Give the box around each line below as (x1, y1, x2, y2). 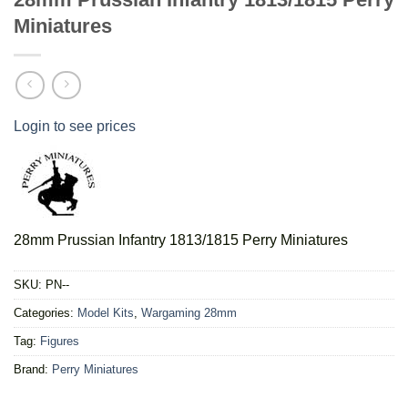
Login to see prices (14, 117, 136, 134)
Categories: (14, 305, 77, 320)
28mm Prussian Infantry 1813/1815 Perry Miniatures (14, 231, 348, 248)
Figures (40, 333, 79, 348)
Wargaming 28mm (141, 305, 237, 320)
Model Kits (77, 305, 134, 320)
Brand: (14, 362, 52, 376)
